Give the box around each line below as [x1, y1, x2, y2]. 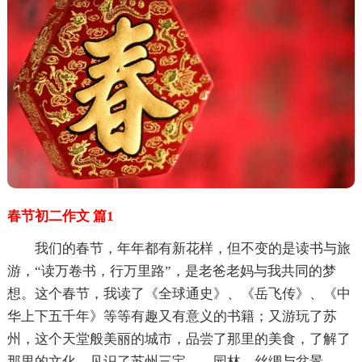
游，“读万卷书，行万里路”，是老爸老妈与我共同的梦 [6, 263, 336, 279]
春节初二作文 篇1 [6, 208, 114, 224]
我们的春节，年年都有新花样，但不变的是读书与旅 [6, 240, 351, 256]
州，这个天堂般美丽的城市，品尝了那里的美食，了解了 [6, 330, 351, 347]
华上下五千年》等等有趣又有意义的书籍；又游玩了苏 [6, 308, 337, 324]
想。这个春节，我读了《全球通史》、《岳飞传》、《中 [6, 285, 351, 301]
